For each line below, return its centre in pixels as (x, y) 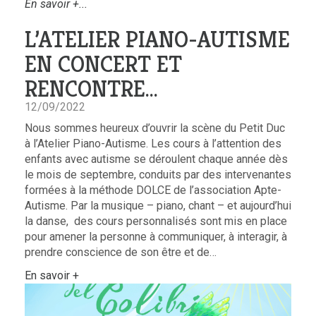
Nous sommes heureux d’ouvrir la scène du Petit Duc (155, 128)
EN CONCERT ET (103, 65)
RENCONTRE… (91, 89)
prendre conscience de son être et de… (121, 253)
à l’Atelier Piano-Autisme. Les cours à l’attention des (153, 144)
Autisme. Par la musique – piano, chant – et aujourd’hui (158, 206)
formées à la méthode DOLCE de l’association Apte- (153, 190)
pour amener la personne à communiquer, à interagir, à (156, 237)
